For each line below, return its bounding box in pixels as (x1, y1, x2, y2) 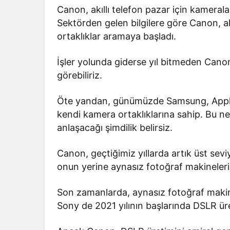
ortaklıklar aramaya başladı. (57, 31, 177, 42)
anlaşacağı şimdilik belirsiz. (57, 122, 173, 133)
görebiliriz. (57, 70, 102, 81)
